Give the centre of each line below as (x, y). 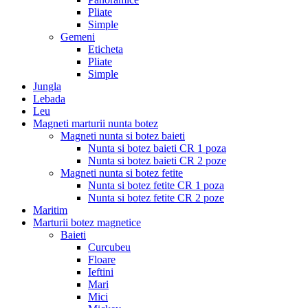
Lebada (49, 99)
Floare (102, 260)
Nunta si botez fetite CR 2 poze (156, 198)
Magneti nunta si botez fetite (122, 173)
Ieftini (101, 272)
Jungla (47, 87)
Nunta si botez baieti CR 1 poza (157, 148)
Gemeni (78, 37)
